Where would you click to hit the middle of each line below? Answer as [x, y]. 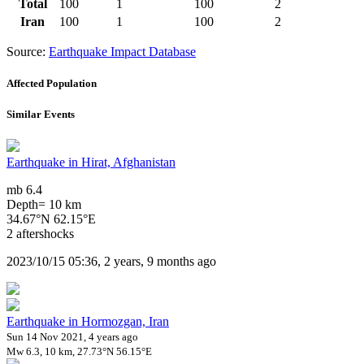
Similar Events [41, 115]
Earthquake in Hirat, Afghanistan [91, 162]
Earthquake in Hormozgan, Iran [88, 322]
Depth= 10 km [44, 205]
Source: [28, 51]
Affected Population [52, 83]
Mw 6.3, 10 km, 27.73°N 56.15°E [79, 352]
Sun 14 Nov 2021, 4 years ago [72, 337]
